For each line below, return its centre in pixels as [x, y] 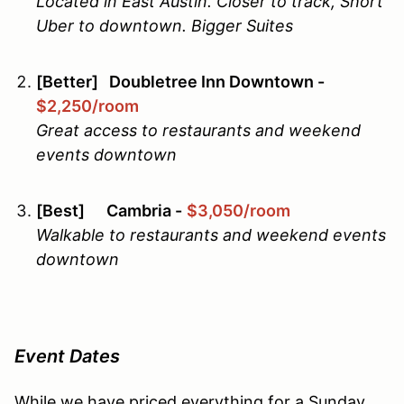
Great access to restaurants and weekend [198, 131]
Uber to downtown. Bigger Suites [167, 26]
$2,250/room [89, 106]
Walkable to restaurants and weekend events [211, 235]
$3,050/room [239, 211]
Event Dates [67, 357]
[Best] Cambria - [109, 211]
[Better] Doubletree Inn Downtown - [180, 82]
